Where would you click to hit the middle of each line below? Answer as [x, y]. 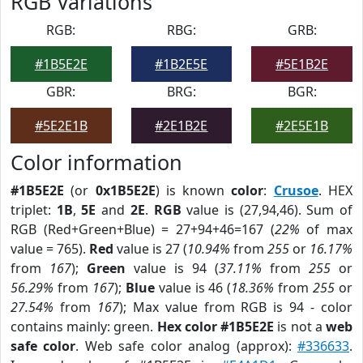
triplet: [34, 210]
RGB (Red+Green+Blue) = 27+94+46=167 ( [143, 229]
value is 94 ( [172, 268]
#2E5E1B [302, 126]
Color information [96, 162]
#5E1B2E [302, 64]
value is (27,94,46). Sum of [267, 210]
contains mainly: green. [84, 327]
